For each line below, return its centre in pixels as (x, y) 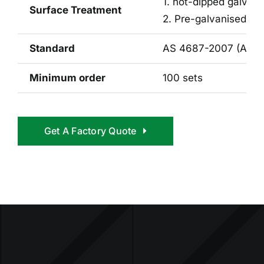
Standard (52, 48)
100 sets (182, 77)
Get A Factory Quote (90, 131)
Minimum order (67, 77)
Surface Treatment (75, 10)
